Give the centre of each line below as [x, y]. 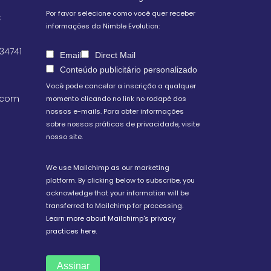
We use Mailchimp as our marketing [108, 168]
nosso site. [64, 137]
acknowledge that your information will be [117, 193]
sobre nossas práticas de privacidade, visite [123, 124]
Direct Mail [115, 55]
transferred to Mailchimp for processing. [115, 206]
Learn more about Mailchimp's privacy [111, 218]
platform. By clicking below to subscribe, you [120, 180]
